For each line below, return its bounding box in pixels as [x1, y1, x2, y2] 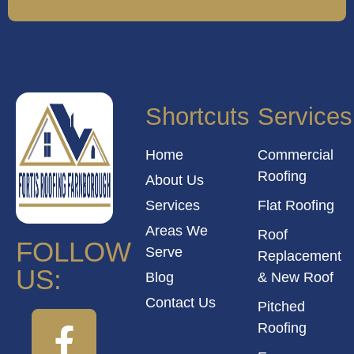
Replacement [258, 248, 342, 265]
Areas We [145, 223, 208, 239]
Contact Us [145, 295, 216, 311]
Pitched [258, 299, 306, 315]
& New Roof [258, 269, 334, 286]
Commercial [258, 147, 334, 164]
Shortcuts [145, 103, 250, 131]
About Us [145, 172, 204, 189]
